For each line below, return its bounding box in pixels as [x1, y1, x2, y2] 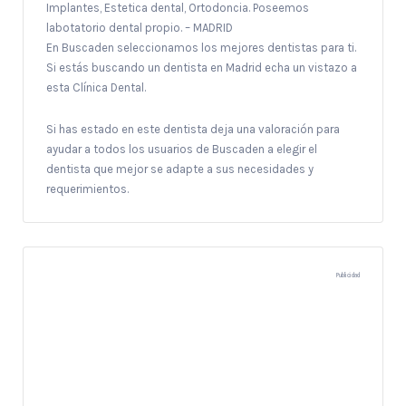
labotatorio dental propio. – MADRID [46, 21, 233, 35]
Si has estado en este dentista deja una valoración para [46, 122, 340, 137]
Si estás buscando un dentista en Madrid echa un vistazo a [46, 61, 357, 75]
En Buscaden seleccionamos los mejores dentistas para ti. [46, 41, 356, 55]
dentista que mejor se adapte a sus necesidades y [46, 162, 314, 177]
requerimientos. [46, 182, 129, 197]
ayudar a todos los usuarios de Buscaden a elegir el [46, 142, 317, 157]
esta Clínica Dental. [46, 81, 146, 95]
